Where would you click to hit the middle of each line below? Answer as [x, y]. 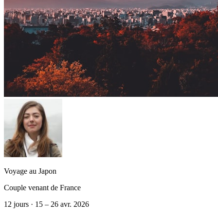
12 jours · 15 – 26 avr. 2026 [46, 204]
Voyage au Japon [30, 171]
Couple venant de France [42, 187]
